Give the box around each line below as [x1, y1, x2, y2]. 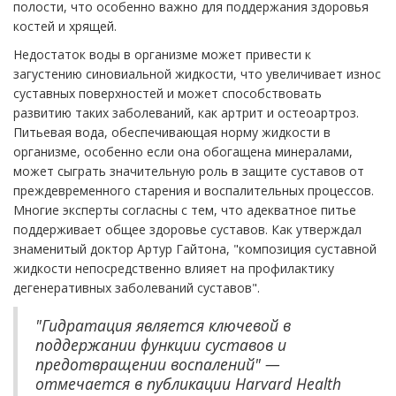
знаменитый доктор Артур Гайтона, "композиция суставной [13, 240, 377, 258]
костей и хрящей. [13, 18, 117, 35]
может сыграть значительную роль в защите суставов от [13, 163, 364, 180]
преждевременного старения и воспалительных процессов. [13, 182, 374, 200]
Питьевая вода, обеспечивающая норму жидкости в [13, 124, 331, 141]
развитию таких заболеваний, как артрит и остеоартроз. [13, 104, 359, 122]
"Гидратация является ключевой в [35, 315, 291, 337]
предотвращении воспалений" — [35, 354, 280, 376]
